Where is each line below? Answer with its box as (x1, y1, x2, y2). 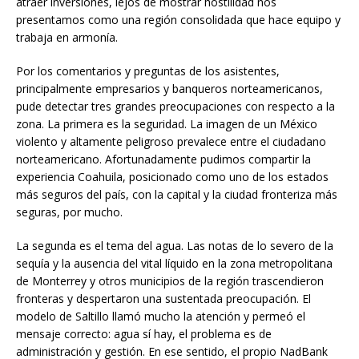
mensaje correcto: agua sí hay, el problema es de (16, 325, 272, 341)
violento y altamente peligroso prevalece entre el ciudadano (16, 133, 326, 149)
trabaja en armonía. (16, 29, 118, 45)
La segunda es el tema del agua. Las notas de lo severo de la (16, 237, 333, 253)
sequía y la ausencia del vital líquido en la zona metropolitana (16, 255, 333, 271)
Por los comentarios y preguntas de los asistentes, (16, 63, 280, 79)
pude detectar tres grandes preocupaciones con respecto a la (16, 98, 335, 114)
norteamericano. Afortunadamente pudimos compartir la (16, 151, 311, 167)
